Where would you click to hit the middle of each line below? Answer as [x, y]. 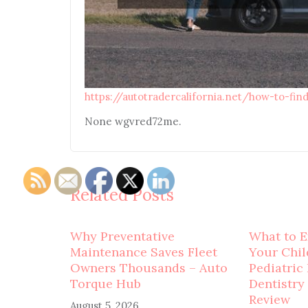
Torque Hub [106, 284]
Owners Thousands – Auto [149, 268]
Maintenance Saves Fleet [144, 252]
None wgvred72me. [133, 121]
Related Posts [122, 195]
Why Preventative [122, 236]
